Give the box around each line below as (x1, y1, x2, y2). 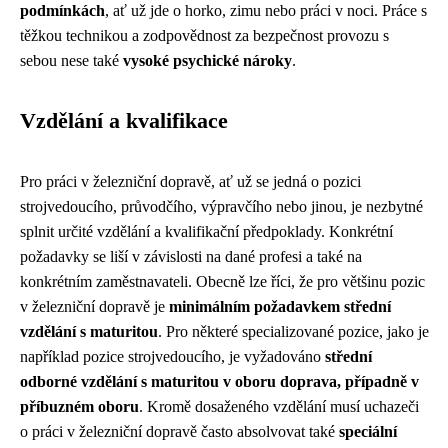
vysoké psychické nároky (123, 52, 292, 69)
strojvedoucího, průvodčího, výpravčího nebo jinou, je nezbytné (20, 198, 423, 215)
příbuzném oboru (20, 398, 139, 415)
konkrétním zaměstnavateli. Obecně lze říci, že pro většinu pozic (20, 273, 425, 290)
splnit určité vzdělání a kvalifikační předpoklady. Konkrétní (20, 223, 393, 240)
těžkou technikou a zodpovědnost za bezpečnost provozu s (20, 27, 389, 44)
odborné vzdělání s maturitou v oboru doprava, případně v (20, 373, 419, 390)
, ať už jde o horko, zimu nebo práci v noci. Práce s (105, 2, 427, 19)
